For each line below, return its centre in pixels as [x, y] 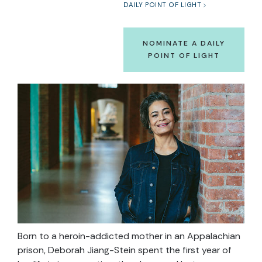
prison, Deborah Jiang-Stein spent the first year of [125, 250]
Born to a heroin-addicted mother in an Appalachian [129, 236]
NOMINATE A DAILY [184, 43]
